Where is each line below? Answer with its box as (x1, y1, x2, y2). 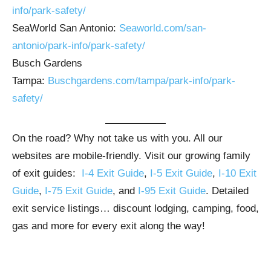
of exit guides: (12, 167, 82, 179)
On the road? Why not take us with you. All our (12, 132, 223, 144)
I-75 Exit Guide (45, 184, 113, 197)
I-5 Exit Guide (150, 167, 212, 179)
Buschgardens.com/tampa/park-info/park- (48, 75, 235, 87)
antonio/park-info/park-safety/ (12, 40, 145, 51)
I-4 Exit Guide (82, 167, 144, 179)
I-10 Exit (218, 167, 256, 179)
